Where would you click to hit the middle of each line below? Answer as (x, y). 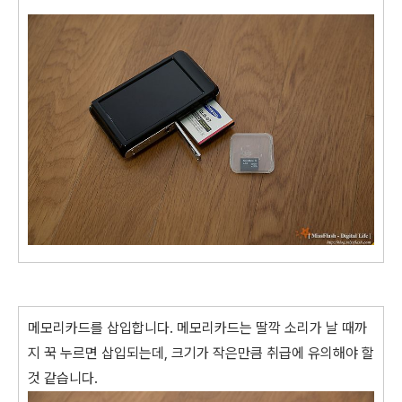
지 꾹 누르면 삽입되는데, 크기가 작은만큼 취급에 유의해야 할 (201, 353)
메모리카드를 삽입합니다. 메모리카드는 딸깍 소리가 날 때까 (197, 328)
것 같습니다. (63, 378)
